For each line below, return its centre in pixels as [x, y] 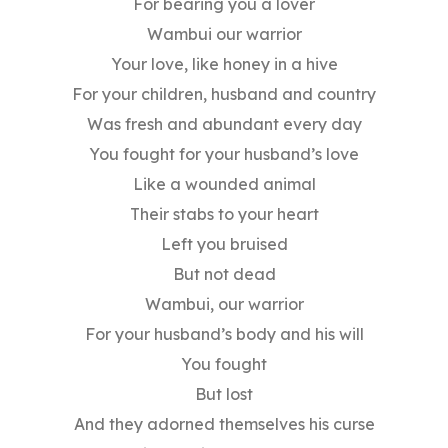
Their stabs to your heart [224, 214]
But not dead [224, 274]
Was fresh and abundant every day [224, 124]
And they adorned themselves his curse [224, 424]
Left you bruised [224, 244]
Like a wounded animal [224, 184]
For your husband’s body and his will [224, 334]
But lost [224, 394]
